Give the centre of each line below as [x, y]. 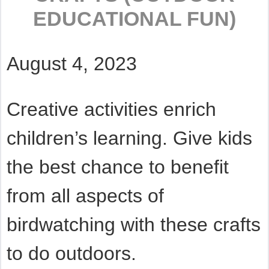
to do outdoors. [71, 254]
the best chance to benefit [117, 167]
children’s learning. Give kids [129, 138]
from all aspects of [85, 196]
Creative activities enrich [111, 110]
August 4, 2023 [71, 64]
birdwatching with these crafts [133, 225]
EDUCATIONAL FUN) [134, 19]
